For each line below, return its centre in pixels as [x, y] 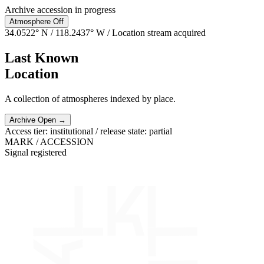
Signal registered [36, 152]
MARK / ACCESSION [49, 141]
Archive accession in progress [60, 10]
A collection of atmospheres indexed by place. [90, 98]
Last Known [42, 57]
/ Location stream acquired [155, 33]
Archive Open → [38, 120]
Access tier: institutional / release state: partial [88, 131]
